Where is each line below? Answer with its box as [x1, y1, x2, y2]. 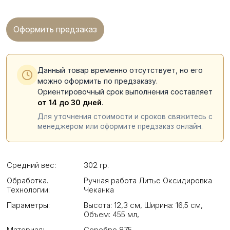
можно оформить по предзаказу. [37, 76, 158, 85]
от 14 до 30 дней [37, 98, 102, 107]
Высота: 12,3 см [84, 200, 140, 210]
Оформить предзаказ [13, 24, 97, 34]
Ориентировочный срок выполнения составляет [37, 87, 213, 96]
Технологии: [7, 185, 50, 195]
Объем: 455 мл [84, 209, 137, 219]
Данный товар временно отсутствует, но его [37, 66, 203, 74]
